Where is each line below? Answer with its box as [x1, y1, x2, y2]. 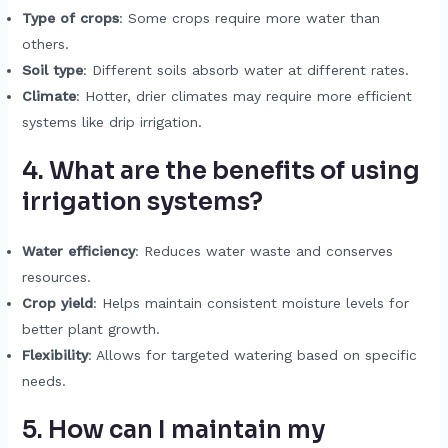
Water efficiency [21, 243, 135, 259]
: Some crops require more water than [118, 10, 380, 26]
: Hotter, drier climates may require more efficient [75, 88, 412, 104]
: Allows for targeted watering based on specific [87, 347, 417, 363]
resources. [21, 269, 91, 285]
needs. [21, 373, 66, 389]
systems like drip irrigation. [21, 114, 202, 130]
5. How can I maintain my [21, 415, 325, 445]
